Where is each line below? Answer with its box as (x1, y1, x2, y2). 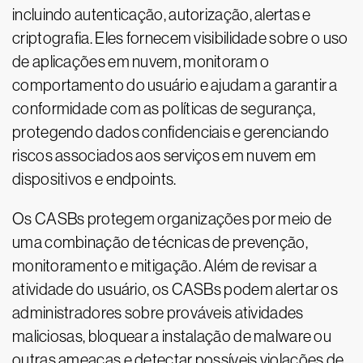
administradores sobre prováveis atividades (12, 304, 304, 322)
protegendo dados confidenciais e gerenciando (12, 123, 330, 141)
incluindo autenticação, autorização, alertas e (12, 6, 311, 23)
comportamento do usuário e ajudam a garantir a (12, 76, 338, 94)
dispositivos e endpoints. (12, 170, 177, 188)
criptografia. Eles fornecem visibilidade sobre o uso (12, 29, 348, 47)
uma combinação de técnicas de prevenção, (12, 233, 308, 251)
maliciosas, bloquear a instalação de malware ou (12, 327, 332, 345)
